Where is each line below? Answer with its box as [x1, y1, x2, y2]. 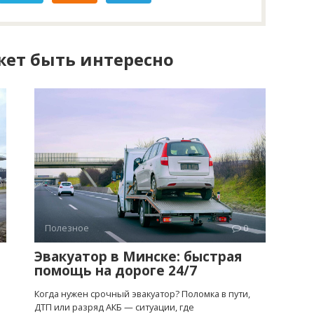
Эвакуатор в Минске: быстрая [34, 247, 242, 266]
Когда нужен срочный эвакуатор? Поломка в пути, [34, 287, 250, 300]
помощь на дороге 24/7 [34, 261, 197, 280]
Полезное [45, 221, 89, 234]
